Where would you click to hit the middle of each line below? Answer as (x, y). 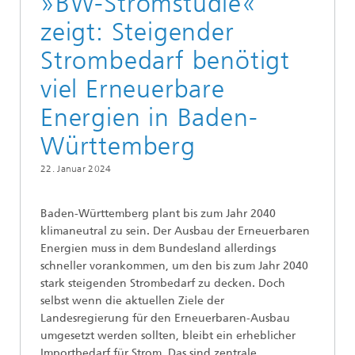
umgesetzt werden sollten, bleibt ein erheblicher (168, 336)
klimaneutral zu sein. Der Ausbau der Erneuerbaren (175, 231)
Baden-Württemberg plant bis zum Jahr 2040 (158, 214)
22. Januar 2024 (76, 169)
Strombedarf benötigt (165, 61)
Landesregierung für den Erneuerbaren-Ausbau (165, 319)
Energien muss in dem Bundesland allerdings (158, 249)
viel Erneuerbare (133, 89)
